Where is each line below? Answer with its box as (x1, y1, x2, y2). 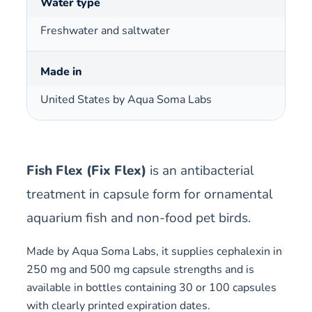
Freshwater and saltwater (40, 22, 170, 38)
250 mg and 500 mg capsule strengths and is (26, 261, 254, 277)
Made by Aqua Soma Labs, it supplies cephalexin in (26, 243, 282, 259)
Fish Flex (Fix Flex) (26, 161, 146, 180)
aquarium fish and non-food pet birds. (26, 208, 251, 227)
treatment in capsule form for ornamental (26, 185, 273, 203)
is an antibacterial (146, 161, 254, 180)
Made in (40, 63, 82, 79)
